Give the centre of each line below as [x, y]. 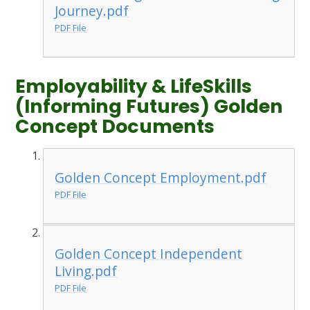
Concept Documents [115, 127]
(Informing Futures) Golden [149, 107]
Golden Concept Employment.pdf [161, 177]
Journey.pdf [92, 11]
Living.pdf [86, 271]
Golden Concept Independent [149, 254]
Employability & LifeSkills [134, 86]
